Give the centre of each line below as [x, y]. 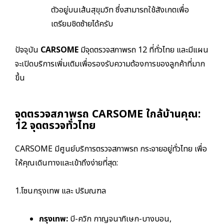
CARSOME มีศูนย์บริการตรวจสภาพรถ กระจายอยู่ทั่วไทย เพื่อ [111, 149]
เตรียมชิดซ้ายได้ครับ [82, 24]
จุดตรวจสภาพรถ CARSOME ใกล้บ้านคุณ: [108, 114]
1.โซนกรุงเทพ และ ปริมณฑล [60, 191]
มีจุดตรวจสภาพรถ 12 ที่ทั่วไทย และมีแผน [143, 50]
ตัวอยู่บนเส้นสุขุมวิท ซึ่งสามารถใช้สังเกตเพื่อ [120, 10]
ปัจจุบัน [28, 50]
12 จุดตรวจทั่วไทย [55, 126]
